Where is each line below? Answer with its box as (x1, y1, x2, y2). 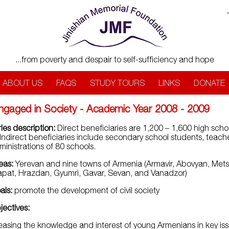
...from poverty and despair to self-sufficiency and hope (15, 55, 214, 64)
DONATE (193, 78, 225, 87)
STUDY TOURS (89, 78, 145, 87)
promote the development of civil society (12, 186, 160, 195)
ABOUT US (2, 78, 42, 87)
